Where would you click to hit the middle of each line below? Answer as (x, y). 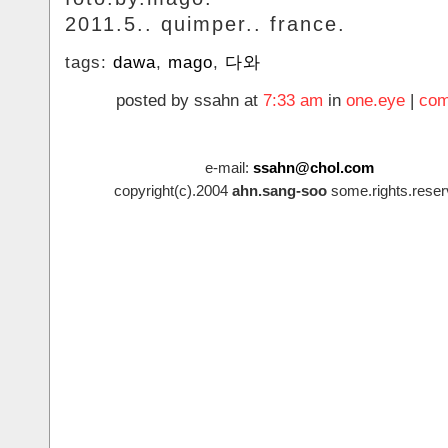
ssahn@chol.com (313, 167)
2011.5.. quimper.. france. (205, 23)
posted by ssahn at (189, 100)
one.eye (375, 100)
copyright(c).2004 (173, 190)
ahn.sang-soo (279, 190)
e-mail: (228, 167)
